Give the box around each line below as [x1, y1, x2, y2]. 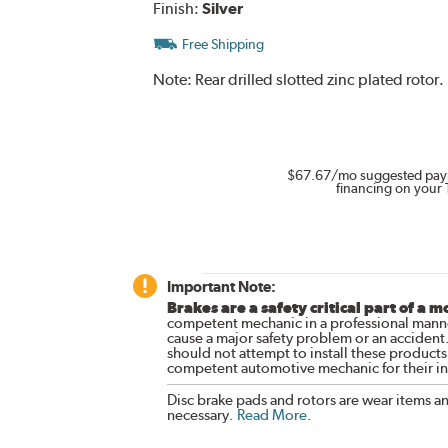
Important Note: [166, 277, 276, 295]
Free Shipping [181, 35, 264, 52]
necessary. [166, 405, 237, 424]
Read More [236, 405, 307, 424]
